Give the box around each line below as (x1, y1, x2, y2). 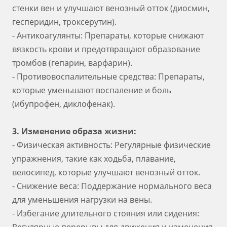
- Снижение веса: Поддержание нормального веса (12, 180, 212, 192)
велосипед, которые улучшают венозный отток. (12, 167, 200, 178)
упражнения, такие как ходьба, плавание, (12, 153, 176, 164)
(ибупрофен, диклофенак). (12, 98, 115, 109)
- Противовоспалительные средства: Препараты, (12, 71, 205, 82)
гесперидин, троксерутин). (12, 16, 117, 27)
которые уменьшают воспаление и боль (12, 85, 171, 96)
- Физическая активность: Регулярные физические (12, 139, 211, 150)
